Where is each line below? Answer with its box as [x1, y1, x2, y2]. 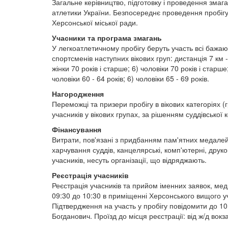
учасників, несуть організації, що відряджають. [52, 155, 207, 165]
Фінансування [52, 124, 101, 134]
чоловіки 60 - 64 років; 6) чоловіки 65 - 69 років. [52, 73, 209, 83]
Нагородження [52, 89, 104, 99]
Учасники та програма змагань [52, 33, 162, 43]
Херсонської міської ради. [52, 17, 138, 27]
